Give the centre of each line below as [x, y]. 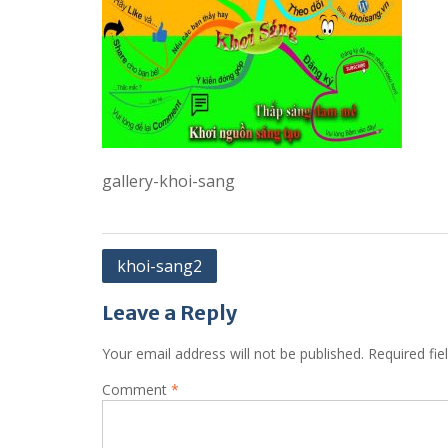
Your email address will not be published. [233, 353]
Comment [136, 389]
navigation [153, 292]
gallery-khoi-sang [168, 180]
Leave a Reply [169, 312]
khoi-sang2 [159, 265]
